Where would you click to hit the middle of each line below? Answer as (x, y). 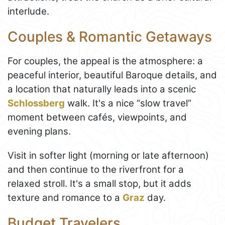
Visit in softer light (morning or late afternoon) (108, 156)
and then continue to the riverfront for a (96, 170)
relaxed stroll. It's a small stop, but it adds (99, 184)
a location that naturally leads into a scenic (102, 89)
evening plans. (39, 132)
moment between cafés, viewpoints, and (97, 118)
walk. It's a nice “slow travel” (128, 103)
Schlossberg (36, 103)
